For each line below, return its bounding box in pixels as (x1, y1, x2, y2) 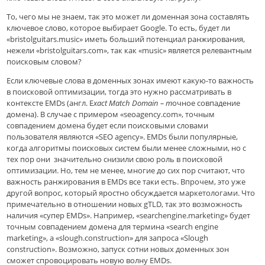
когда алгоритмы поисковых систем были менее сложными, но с (7, 143, 247, 154)
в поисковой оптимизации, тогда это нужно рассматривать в (7, 86, 232, 98)
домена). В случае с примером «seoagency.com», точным (7, 109, 215, 120)
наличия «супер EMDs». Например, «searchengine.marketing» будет (7, 210, 251, 221)
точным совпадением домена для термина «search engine (7, 221, 219, 232)
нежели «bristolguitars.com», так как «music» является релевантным (7, 45, 253, 56)
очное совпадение (172, 98, 241, 109)
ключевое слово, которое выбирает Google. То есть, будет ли (7, 22, 231, 34)
